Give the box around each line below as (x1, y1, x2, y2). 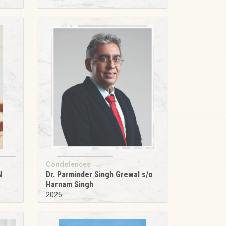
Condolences (46, 160, 91, 168)
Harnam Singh (46, 180, 93, 189)
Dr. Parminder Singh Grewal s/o (46, 169, 153, 179)
